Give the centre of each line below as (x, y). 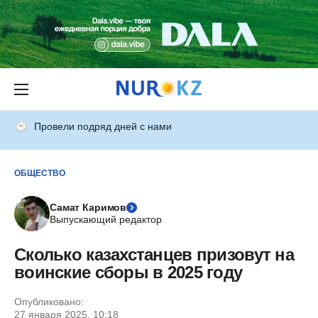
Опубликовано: (49, 302)
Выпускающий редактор (106, 219)
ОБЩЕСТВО (40, 173)
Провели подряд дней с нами (103, 126)
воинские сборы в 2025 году (128, 272)
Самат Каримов (88, 207)
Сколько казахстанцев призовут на (154, 254)
